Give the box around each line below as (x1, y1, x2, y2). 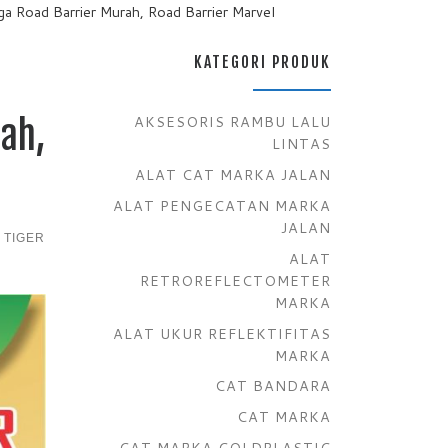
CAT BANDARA (215, 375, 331, 397)
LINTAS (272, 132, 331, 154)
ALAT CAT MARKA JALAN (135, 163, 331, 185)
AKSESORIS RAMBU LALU (134, 110, 331, 132)
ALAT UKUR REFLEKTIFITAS (113, 322, 331, 344)
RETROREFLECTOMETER (140, 269, 331, 291)
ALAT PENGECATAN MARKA (113, 194, 331, 216)
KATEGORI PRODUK (194, 51, 331, 72)
